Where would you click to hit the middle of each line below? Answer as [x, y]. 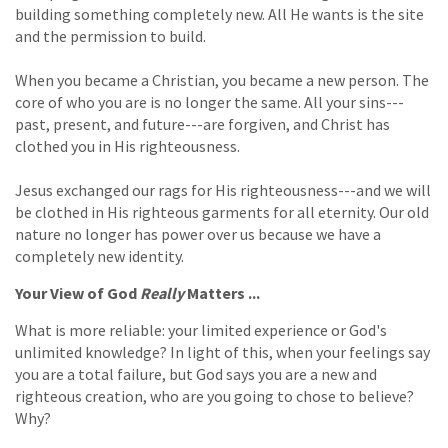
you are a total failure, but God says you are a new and [196, 373]
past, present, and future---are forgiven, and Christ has [202, 123]
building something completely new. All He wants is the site [219, 13]
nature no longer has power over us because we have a [198, 233]
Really [162, 292]
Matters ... [222, 292]
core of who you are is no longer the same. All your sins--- [209, 101]
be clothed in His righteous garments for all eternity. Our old [222, 211]
